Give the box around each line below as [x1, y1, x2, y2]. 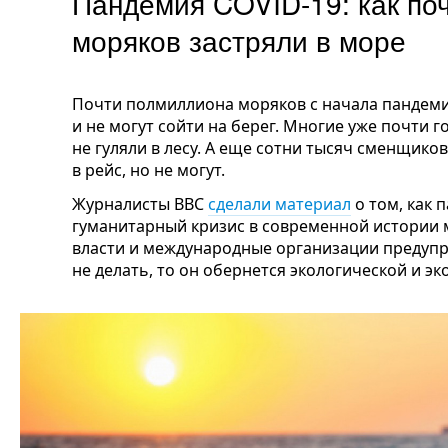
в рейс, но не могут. [72, 159, 225, 181]
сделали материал [208, 193, 351, 215]
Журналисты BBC [72, 193, 208, 215]
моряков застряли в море [72, 20, 406, 60]
